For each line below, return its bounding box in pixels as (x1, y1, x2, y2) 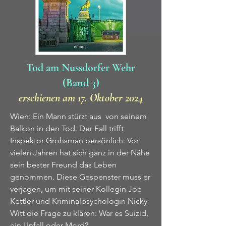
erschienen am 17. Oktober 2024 (18, 91, 143, 104)
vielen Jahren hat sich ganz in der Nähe (10, 148, 150, 157)
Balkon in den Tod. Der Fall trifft (10, 124, 124, 133)
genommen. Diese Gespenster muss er (10, 172, 150, 182)
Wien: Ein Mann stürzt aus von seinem (10, 111, 147, 121)
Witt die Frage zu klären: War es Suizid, (10, 208, 148, 218)
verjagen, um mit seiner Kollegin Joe (10, 184, 142, 194)
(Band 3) (62, 76, 99, 89)
